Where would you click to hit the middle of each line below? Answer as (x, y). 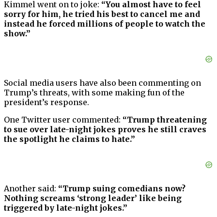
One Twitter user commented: (63, 120)
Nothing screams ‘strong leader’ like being (93, 198)
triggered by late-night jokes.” (66, 208)
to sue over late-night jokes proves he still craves (105, 130)
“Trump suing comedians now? (121, 189)
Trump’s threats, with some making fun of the (94, 93)
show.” (17, 34)
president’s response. (46, 102)
